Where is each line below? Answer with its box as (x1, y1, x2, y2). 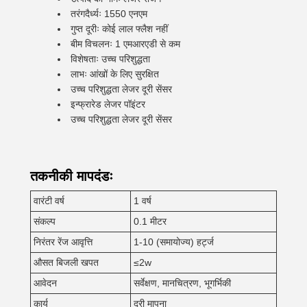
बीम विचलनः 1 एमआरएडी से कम (71, 38, 180, 49)
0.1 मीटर (134, 216, 167, 227)
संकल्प (34, 216, 56, 227)
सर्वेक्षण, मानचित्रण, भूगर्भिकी (134, 278, 231, 288)
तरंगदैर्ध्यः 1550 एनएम (71, 8, 147, 19)
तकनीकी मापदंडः (30, 169, 113, 184)
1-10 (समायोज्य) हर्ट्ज (134, 236, 214, 247)
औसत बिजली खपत (34, 257, 99, 268)
